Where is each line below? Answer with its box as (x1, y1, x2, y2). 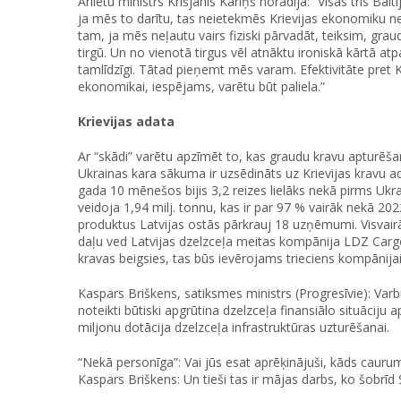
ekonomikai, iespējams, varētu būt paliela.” (78, 78, 325, 96)
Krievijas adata (78, 113, 175, 131)
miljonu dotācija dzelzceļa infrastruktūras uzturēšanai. (78, 319, 389, 337)
